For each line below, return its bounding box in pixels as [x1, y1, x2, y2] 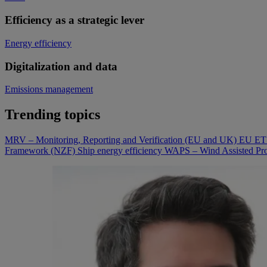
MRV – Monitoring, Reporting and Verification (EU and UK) [5, 135, 239, 145]
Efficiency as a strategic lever [5, 14, 144, 27]
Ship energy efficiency [77, 145, 164, 156]
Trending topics [5, 107, 100, 123]
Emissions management [5, 84, 93, 95]
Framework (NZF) [5, 145, 77, 156]
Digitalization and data [5, 60, 117, 73]
